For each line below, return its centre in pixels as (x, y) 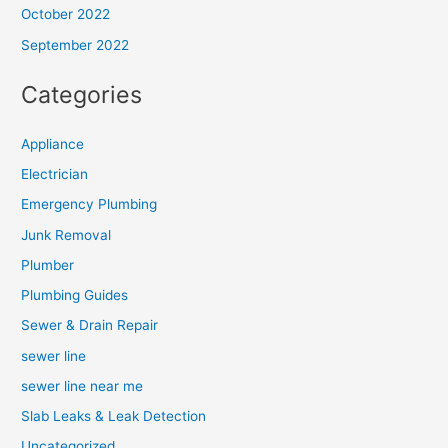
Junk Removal (66, 234)
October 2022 (66, 14)
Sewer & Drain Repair (90, 325)
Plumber (48, 264)
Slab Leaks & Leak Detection (114, 416)
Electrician (55, 174)
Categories (82, 94)
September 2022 (75, 44)
